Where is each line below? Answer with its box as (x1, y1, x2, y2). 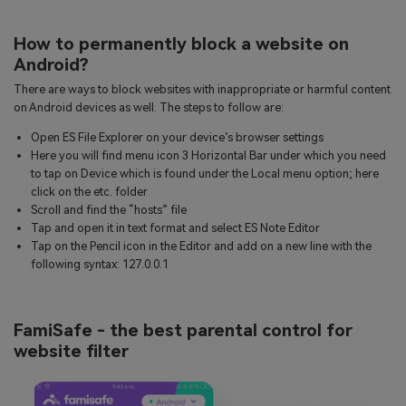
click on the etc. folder (31, 184, 149, 198)
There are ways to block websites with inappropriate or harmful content (14, 82, 391, 97)
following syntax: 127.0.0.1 (31, 256, 169, 271)
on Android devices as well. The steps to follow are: (14, 101, 284, 115)
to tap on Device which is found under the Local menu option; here (31, 166, 380, 180)
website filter (14, 341, 129, 362)
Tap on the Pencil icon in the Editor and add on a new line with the (31, 238, 372, 253)
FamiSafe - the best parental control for (14, 320, 353, 342)
